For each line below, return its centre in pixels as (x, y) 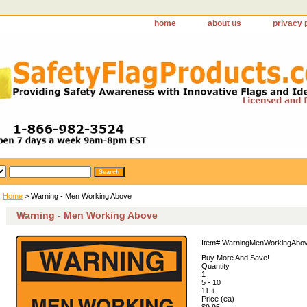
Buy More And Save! (235, 258)
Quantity (216, 266)
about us (224, 23)
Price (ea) (218, 299)
